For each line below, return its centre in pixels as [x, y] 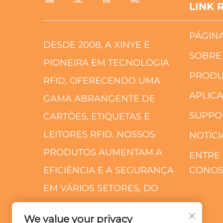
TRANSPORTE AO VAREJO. [103, 206]
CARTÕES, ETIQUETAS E [97, 116]
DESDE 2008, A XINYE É [97, 45]
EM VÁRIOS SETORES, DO [101, 188]
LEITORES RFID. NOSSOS [99, 134]
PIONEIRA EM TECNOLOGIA [106, 62]
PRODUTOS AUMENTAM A [103, 152]
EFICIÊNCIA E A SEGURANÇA [109, 170]
